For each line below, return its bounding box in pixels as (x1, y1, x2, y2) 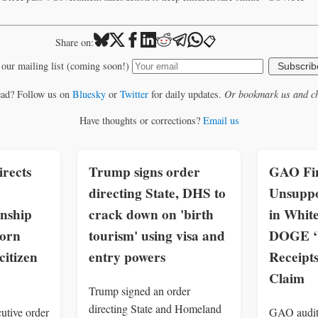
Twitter (119, 87, 148, 101)
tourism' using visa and (89, 226, 225, 246)
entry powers (89, 247, 165, 268)
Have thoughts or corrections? (79, 113, 203, 127)
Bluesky (72, 87, 106, 101)
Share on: (55, 35, 94, 49)
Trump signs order (89, 162, 200, 182)
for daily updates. (148, 87, 224, 101)
